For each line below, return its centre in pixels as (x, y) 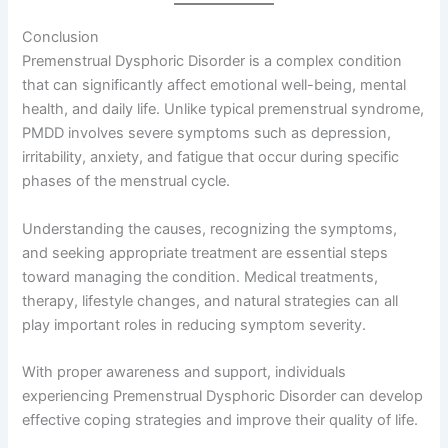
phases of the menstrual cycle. (126, 181)
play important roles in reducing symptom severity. (194, 324)
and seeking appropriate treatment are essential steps (205, 252)
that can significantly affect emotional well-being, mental (214, 85)
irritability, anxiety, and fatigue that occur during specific (211, 157)
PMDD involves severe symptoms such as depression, (207, 133)
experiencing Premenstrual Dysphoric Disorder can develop (223, 396)
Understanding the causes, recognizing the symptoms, (210, 228)
